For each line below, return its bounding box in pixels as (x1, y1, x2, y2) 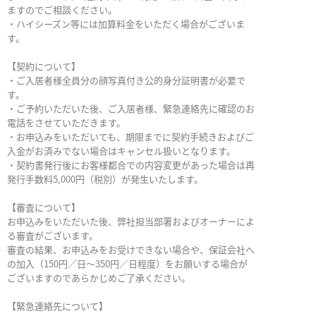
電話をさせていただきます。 (7, 116, 126, 130)
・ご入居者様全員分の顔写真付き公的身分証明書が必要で (7, 73, 245, 87)
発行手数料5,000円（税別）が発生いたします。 (7, 172, 203, 186)
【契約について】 (7, 59, 80, 73)
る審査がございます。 (7, 229, 98, 243)
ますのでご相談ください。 (7, 3, 117, 17)
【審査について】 (7, 200, 80, 214)
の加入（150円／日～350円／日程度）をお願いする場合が (7, 257, 248, 271)
